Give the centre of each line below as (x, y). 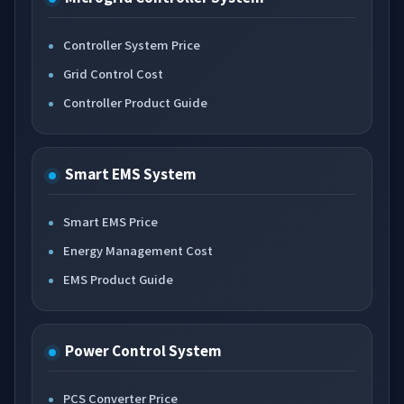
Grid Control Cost (113, 73)
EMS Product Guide (118, 279)
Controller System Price (132, 45)
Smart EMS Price (110, 221)
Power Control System (143, 350)
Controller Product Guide (135, 102)
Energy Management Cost (138, 250)
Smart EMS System (131, 174)
